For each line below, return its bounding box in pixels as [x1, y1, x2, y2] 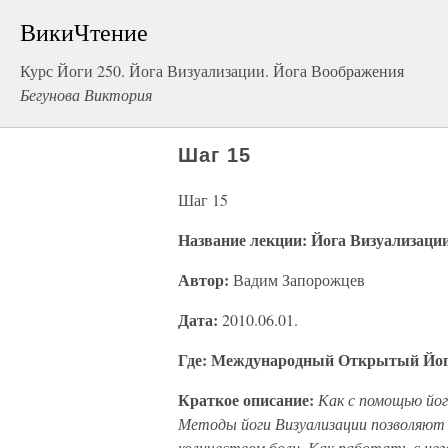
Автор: [178, 268, 229, 291]
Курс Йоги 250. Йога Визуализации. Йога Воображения [20, 60, 404, 81]
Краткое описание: [178, 388, 314, 411]
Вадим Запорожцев [229, 269, 365, 290]
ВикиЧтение [20, 16, 148, 48]
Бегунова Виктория [20, 84, 152, 105]
